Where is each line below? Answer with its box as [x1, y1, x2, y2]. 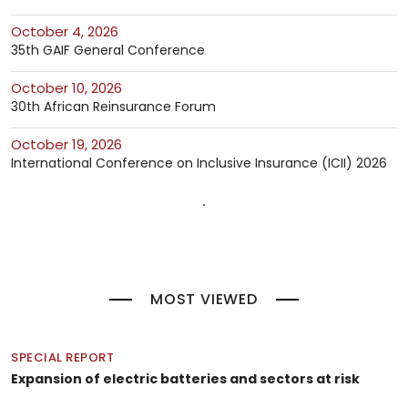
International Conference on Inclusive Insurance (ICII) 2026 [11, 154, 387, 173]
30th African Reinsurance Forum [11, 97, 216, 117]
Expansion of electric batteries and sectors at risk [11, 370, 360, 389]
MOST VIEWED [150, 289, 258, 311]
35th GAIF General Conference [11, 41, 205, 60]
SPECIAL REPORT [11, 349, 114, 367]
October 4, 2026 [22, 22, 118, 42]
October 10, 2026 [22, 78, 122, 98]
